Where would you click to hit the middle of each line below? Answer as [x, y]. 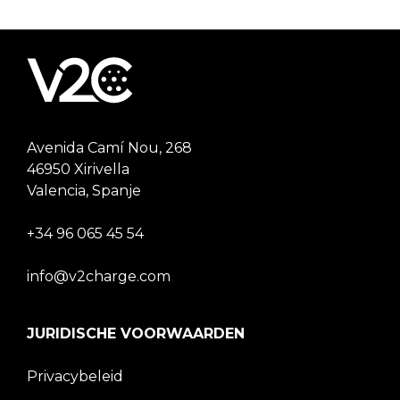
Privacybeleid [75, 377]
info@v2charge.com [99, 277]
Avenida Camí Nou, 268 [109, 148]
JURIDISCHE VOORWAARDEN [136, 334]
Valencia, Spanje [84, 191]
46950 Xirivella [78, 170]
